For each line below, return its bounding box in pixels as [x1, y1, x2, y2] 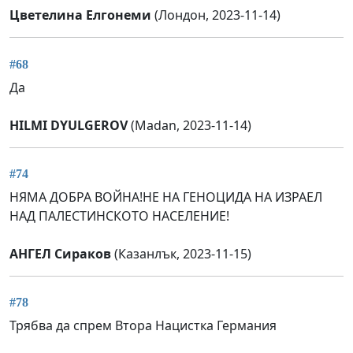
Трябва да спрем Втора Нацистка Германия [9, 317, 277, 335]
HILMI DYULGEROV [9, 116, 128, 134]
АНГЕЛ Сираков [9, 244, 111, 262]
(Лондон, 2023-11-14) [151, 6, 281, 24]
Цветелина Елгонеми [9, 6, 151, 24]
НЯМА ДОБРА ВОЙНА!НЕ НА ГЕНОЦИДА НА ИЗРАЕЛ [9, 188, 322, 206]
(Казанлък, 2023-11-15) [111, 244, 251, 262]
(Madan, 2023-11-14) [128, 116, 251, 134]
